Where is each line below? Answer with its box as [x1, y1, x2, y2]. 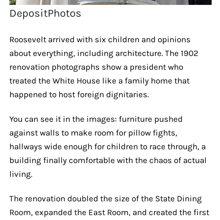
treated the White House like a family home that [9, 75, 190, 85]
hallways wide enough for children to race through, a [9, 141, 206, 151]
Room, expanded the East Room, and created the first [9, 207, 209, 217]
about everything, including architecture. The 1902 [9, 48, 198, 58]
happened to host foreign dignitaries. [9, 89, 149, 99]
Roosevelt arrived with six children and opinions [9, 34, 191, 44]
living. [9, 168, 32, 179]
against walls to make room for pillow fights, [9, 127, 177, 137]
